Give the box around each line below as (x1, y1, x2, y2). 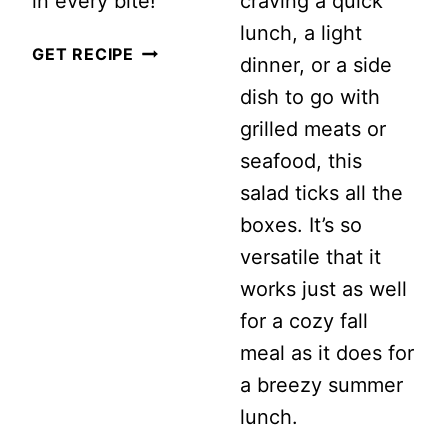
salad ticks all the (240, 181, 403, 206)
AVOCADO (133, 138, 223, 159)
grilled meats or (240, 117, 386, 142)
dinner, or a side (240, 53, 392, 78)
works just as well (240, 277, 407, 302)
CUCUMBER (133, 42, 235, 63)
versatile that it (240, 245, 381, 270)
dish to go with (240, 85, 380, 110)
